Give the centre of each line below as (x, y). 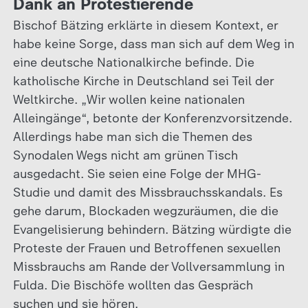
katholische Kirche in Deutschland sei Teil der (143, 81)
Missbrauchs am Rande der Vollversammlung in (148, 266)
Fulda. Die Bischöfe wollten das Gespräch (133, 285)
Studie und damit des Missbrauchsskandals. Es (147, 192)
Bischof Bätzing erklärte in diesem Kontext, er (145, 25)
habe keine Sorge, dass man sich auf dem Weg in (153, 44)
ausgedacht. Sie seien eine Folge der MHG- (137, 174)
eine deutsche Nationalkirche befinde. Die (133, 62)
